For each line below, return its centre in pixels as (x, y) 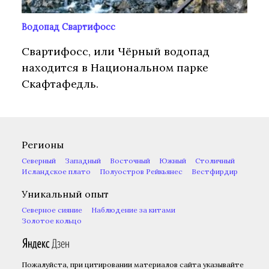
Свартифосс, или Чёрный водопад (116, 52)
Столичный (215, 161)
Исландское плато (56, 172)
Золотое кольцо (52, 221)
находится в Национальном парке (115, 68)
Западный (83, 161)
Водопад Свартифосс (68, 27)
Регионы (43, 145)
